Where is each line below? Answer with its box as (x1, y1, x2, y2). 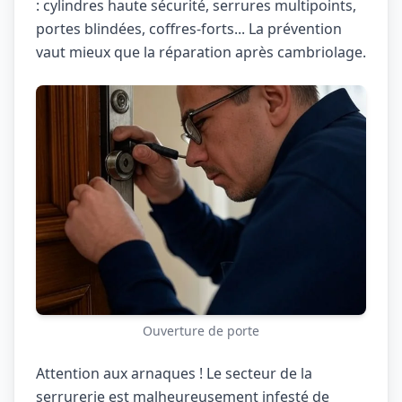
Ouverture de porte (143, 322, 259, 339)
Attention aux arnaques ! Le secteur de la (36, 363, 312, 383)
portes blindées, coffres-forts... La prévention (36, 19, 342, 39)
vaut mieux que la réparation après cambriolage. (36, 42, 366, 62)
